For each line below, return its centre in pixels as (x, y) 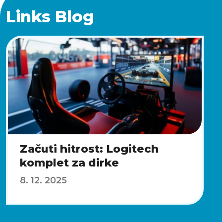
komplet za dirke (69, 163)
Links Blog (50, 16)
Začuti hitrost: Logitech (89, 149)
